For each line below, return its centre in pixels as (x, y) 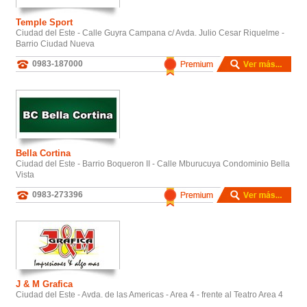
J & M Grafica (44, 284)
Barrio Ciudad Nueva (55, 44)
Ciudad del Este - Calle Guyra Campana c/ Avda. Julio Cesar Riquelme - (150, 33)
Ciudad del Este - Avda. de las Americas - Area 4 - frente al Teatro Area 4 (149, 294)
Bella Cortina (43, 153)
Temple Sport (44, 22)
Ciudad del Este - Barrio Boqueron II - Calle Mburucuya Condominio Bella (153, 163)
